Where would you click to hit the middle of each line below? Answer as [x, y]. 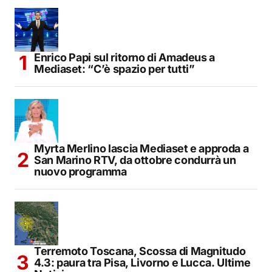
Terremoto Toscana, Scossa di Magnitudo [140, 251]
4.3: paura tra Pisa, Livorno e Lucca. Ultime [142, 262]
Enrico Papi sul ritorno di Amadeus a [125, 57]
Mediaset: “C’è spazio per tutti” [114, 69]
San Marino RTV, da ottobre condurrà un [135, 160]
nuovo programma [80, 171]
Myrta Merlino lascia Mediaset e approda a [141, 148]
